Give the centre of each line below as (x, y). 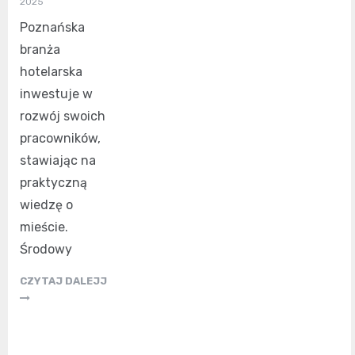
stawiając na (58, 161)
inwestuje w (56, 94)
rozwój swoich (63, 116)
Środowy (46, 250)
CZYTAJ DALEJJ (63, 281)
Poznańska (52, 28)
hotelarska (51, 72)
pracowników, (60, 139)
